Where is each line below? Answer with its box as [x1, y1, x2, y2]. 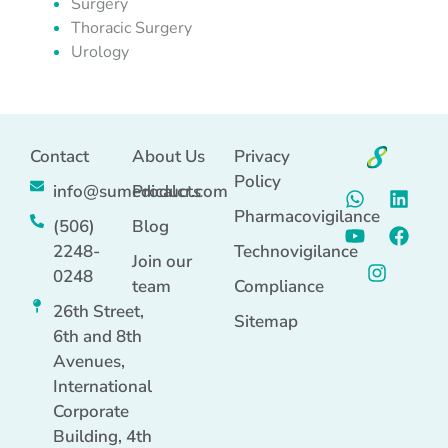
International [52, 375, 152, 398]
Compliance [234, 275, 324, 298]
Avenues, [52, 350, 125, 373]
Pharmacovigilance [234, 205, 380, 228]
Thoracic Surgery [70, 17, 192, 39]
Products [132, 180, 201, 203]
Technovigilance [234, 240, 358, 263]
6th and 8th [52, 325, 142, 348]
